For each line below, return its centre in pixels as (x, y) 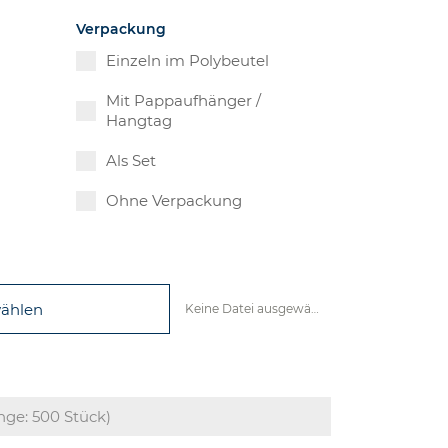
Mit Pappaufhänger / (183, 101)
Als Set (130, 161)
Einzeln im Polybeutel (187, 61)
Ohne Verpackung (173, 201)
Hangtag (138, 121)
